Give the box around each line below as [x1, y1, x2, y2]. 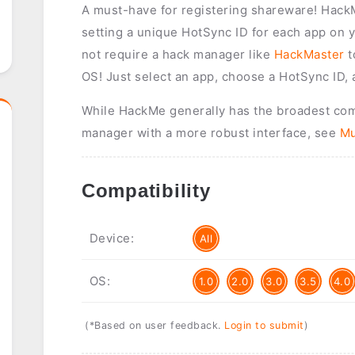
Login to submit [224, 319, 304, 332]
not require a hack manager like [81, 47, 274, 63]
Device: [89, 231, 135, 246]
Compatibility [81, 180, 211, 202]
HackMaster [273, 47, 345, 63]
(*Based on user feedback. [85, 319, 225, 332]
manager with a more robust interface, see [81, 125, 340, 141]
